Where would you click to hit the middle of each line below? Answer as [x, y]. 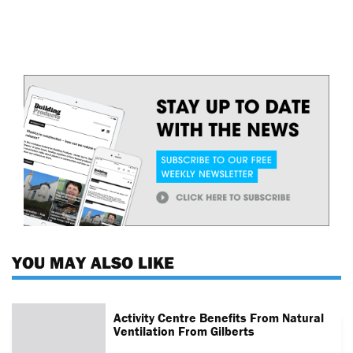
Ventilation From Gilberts [184, 331]
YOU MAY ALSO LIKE [93, 263]
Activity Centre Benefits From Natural [219, 317]
